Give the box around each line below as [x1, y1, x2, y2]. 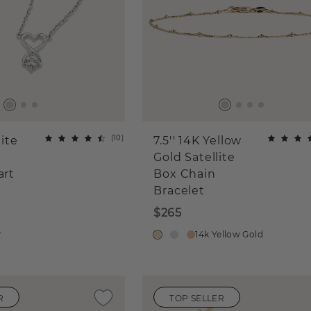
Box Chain [153, 167, 216, 181]
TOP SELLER [169, 292, 225, 303]
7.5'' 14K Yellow [153, 134, 242, 148]
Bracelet [153, 184, 205, 198]
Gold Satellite [153, 151, 235, 165]
